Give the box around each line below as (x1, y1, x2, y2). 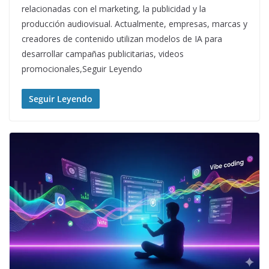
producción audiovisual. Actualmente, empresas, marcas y (22, 18, 247, 30)
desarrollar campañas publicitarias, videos (22, 48, 184, 60)
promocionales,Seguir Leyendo (22, 63, 142, 75)
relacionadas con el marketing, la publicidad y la (22, 3, 206, 15)
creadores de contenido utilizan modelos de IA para (22, 33, 222, 45)
